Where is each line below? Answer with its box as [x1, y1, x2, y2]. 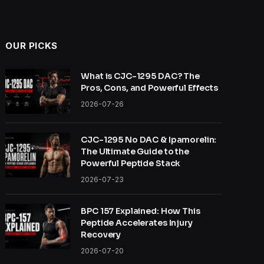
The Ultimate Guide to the [81, 146, 189, 157]
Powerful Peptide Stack [81, 158, 181, 169]
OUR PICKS [5, 40, 58, 52]
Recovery [81, 229, 121, 240]
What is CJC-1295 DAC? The [81, 71, 200, 82]
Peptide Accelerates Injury [81, 217, 193, 229]
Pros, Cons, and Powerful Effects [81, 82, 218, 94]
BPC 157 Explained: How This [81, 206, 200, 217]
